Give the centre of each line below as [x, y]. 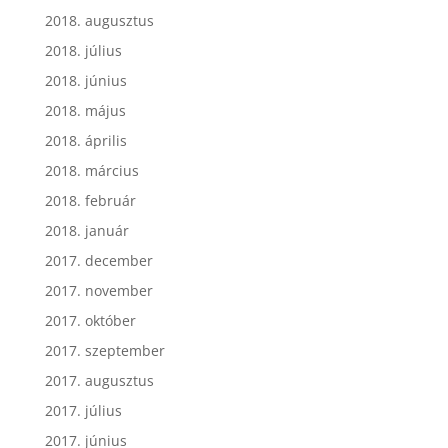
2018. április [85, 140]
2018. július [83, 50]
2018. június [85, 80]
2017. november [98, 290]
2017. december [98, 260]
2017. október [90, 320]
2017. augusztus [99, 380]
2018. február [90, 200]
